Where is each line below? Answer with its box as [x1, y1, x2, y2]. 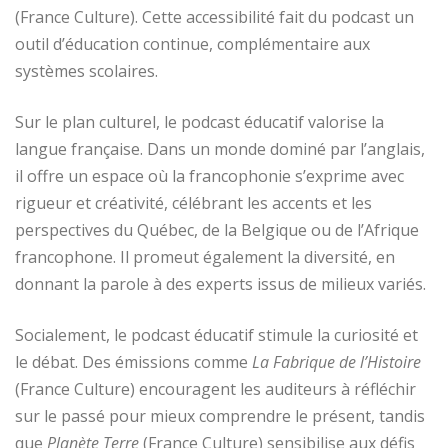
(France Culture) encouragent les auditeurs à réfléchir [15, 377, 416, 400]
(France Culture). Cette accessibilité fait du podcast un [15, 5, 414, 28]
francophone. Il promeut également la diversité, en [15, 245, 395, 268]
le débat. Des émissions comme [15, 350, 252, 373]
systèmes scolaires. [15, 59, 158, 82]
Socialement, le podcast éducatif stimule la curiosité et [15, 323, 418, 346]
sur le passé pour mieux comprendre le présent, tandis [15, 404, 425, 427]
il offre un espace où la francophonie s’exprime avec [15, 164, 404, 187]
